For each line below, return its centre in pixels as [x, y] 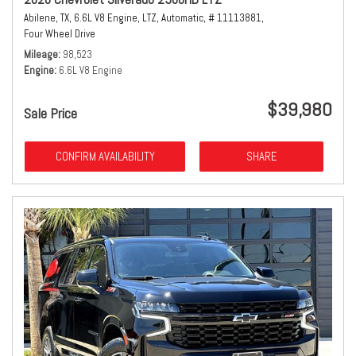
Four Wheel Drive [60, 34]
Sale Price [50, 113]
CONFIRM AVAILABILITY [105, 156]
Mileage [41, 54]
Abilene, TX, [48, 18]
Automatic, [184, 18]
